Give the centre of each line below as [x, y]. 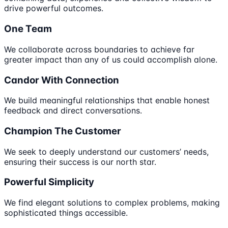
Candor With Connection [62, 80]
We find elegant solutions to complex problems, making [112, 203]
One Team [28, 29]
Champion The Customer [63, 131]
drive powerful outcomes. [54, 8]
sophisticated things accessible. [66, 213]
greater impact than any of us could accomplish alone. [111, 59]
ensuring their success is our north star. [80, 162]
